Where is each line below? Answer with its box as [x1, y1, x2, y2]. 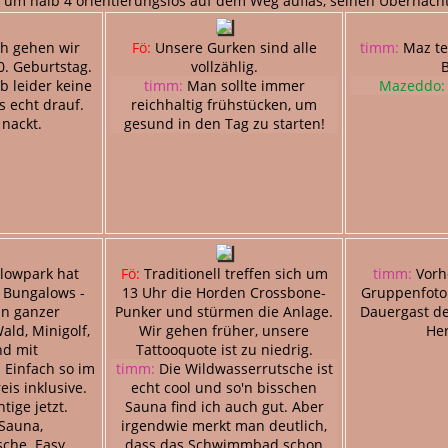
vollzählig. [190, 56, 258, 76]
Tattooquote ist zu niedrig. [135, 339, 313, 359]
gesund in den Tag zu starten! [123, 113, 325, 133]
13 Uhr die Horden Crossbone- [122, 282, 326, 302]
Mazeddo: [378, 75, 445, 95]
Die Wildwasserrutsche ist [154, 358, 333, 378]
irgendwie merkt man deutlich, [121, 415, 327, 435]
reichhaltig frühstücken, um [131, 94, 317, 114]
